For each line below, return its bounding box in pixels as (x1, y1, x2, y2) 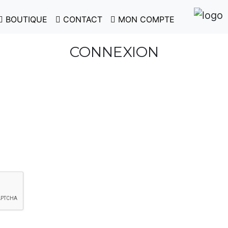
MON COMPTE (116, 14, 175, 24)
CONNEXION (69, 43, 159, 61)
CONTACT (61, 14, 102, 24)
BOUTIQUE (3, 14, 47, 24)
